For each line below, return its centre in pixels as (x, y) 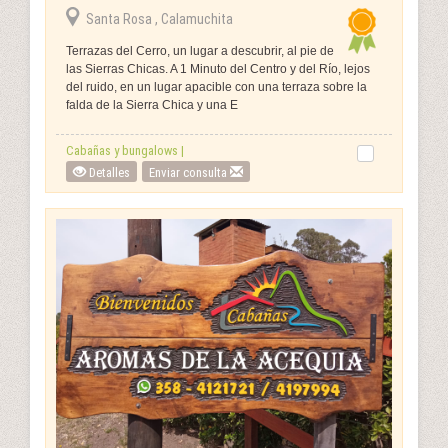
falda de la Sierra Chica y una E (152, 104)
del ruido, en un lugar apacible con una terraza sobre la (216, 86)
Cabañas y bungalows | (125, 150)
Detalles (108, 172)
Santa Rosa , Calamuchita (159, 18)
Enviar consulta (189, 172)
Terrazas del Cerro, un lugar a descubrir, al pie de (200, 50)
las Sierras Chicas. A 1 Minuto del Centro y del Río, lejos (218, 68)
